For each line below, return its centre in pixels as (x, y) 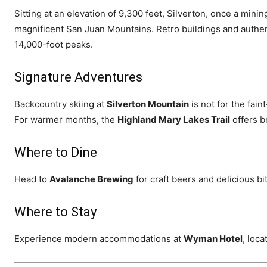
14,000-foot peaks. (54, 44)
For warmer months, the (66, 119)
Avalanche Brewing (91, 179)
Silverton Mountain (148, 104)
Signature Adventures (78, 77)
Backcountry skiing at (60, 104)
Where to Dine (56, 152)
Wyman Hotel (213, 238)
